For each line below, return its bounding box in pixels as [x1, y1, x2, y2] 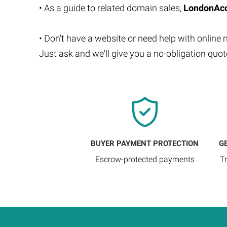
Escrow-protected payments [95, 155, 195, 164]
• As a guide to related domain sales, [39, 3, 183, 13]
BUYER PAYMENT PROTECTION [91, 139, 199, 148]
